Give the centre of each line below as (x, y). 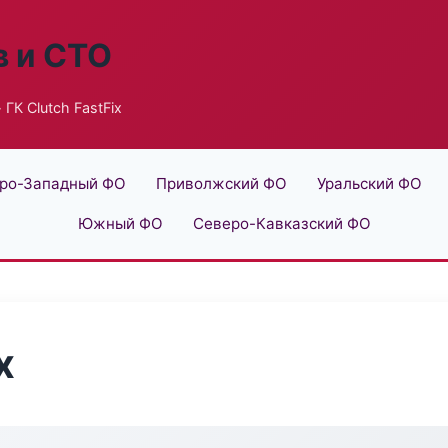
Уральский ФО (369, 183)
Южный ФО (120, 223)
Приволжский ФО (221, 183)
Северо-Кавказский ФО (281, 223)
